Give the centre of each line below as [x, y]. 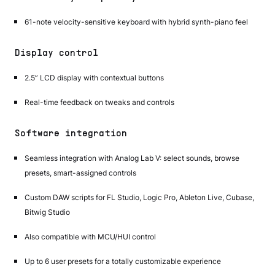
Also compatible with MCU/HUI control [90, 236]
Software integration [71, 134]
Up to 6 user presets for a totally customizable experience [123, 261]
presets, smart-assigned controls [80, 172]
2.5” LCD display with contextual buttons [94, 77]
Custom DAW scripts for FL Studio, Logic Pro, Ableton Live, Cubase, [139, 197]
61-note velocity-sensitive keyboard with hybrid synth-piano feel [136, 21]
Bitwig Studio [47, 212]
